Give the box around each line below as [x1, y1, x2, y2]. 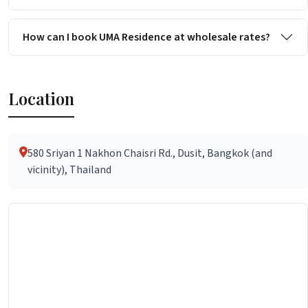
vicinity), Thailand [27, 162, 111, 178]
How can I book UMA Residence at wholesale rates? [23, 29, 270, 45]
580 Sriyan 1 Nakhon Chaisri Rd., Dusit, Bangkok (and [27, 146, 272, 162]
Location [8, 87, 74, 110]
